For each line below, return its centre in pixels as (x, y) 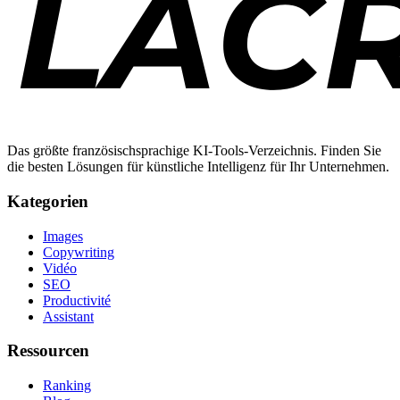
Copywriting (79, 252)
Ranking (67, 386)
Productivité (77, 300)
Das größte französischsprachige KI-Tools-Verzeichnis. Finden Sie (194, 151)
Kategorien (48, 201)
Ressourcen (48, 351)
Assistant (68, 316)
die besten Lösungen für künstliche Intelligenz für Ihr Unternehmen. (198, 167)
